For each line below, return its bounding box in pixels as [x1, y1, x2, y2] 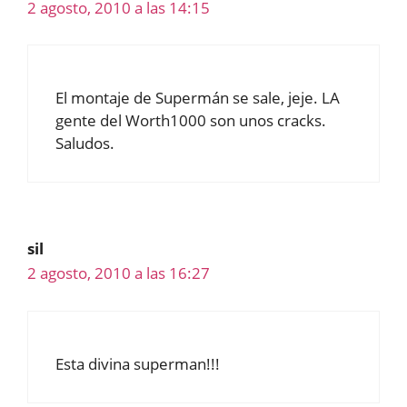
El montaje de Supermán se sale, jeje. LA [55, 87, 340, 109]
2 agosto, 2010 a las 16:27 [27, 263, 210, 284]
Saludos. [55, 133, 114, 154]
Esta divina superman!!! [55, 352, 220, 374]
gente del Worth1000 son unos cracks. [55, 110, 326, 132]
